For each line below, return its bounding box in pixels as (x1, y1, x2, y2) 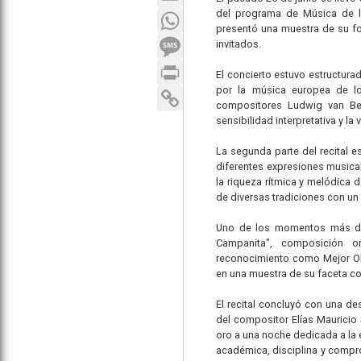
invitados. (216, 38, 261, 50)
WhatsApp (183, 8, 232, 20)
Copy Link (183, 85, 228, 98)
